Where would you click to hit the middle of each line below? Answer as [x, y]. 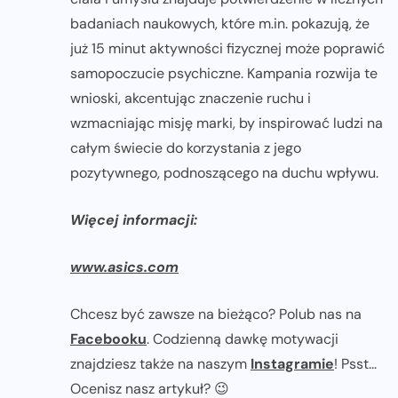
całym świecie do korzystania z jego [186, 148]
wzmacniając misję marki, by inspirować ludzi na [227, 123]
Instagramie [292, 364]
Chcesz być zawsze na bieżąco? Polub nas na [216, 314]
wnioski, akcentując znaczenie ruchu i [191, 99]
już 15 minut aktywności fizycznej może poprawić [227, 49]
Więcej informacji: [134, 220]
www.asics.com [124, 267]
